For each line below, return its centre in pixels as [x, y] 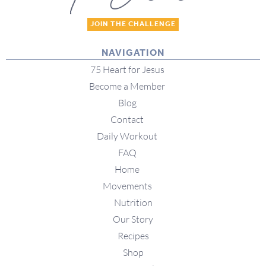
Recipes [133, 236]
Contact [127, 120]
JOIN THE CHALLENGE [133, 24]
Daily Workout [127, 136]
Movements [127, 186]
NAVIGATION [133, 53]
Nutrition [133, 203]
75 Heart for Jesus [127, 70]
